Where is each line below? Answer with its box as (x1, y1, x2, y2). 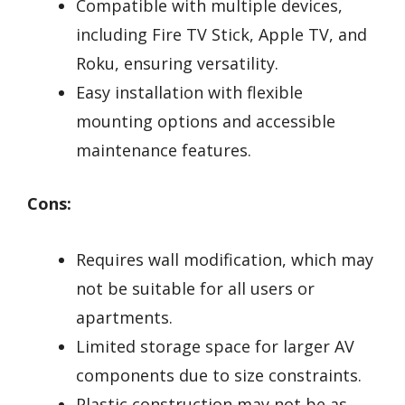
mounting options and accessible (76, 109, 335, 132)
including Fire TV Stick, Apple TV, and (76, 23, 367, 45)
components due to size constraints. (76, 364, 362, 387)
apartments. (76, 306, 173, 329)
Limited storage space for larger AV (76, 335, 354, 358)
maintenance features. (76, 138, 251, 161)
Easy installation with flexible (76, 80, 303, 103)
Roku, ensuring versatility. (76, 52, 278, 74)
